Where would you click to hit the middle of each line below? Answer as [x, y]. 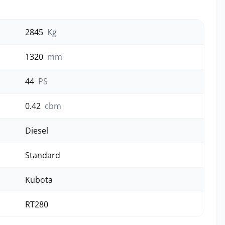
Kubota [39, 180]
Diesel [37, 131]
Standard [43, 155]
